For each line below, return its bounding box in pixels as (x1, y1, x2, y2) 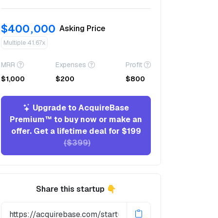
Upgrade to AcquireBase (31, 103, 129, 113)
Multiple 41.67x (3, 38, 45, 47)
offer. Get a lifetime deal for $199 (11, 126, 141, 136)
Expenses (55, 60, 86, 69)
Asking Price (59, 23, 105, 34)
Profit (126, 60, 142, 69)
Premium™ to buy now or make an (10, 114, 142, 125)
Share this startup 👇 (36, 184, 116, 194)
